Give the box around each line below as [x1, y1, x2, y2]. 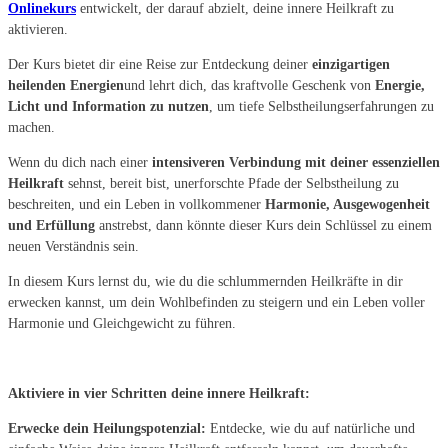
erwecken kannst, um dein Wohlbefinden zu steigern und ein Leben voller [8, 295, 425, 311]
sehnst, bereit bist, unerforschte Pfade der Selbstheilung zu [64, 176, 399, 192]
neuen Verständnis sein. [8, 239, 139, 255]
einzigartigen [312, 57, 390, 73]
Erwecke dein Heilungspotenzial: [8, 421, 206, 437]
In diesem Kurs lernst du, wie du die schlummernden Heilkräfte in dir [8, 274, 403, 290]
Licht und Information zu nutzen [8, 99, 209, 115]
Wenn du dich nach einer [8, 155, 152, 171]
